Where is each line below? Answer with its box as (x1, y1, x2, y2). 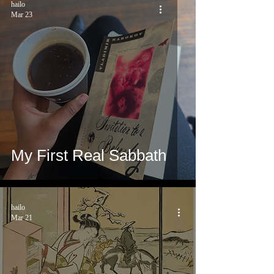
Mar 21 (11, 213, 32, 223)
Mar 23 (11, 10, 32, 20)
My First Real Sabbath (11, 146, 166, 165)
